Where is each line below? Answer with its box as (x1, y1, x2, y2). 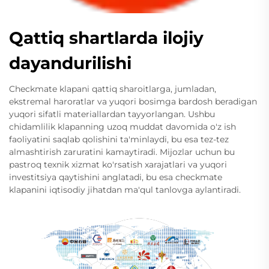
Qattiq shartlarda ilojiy (9, 28, 204, 49)
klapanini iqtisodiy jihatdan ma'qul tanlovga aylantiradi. (9, 184, 241, 196)
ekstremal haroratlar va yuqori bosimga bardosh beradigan (9, 96, 257, 107)
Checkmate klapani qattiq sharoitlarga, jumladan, (9, 83, 216, 95)
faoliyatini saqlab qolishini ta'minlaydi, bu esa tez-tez (9, 134, 229, 145)
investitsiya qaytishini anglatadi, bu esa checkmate (9, 172, 222, 183)
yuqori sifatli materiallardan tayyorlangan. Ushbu (9, 109, 215, 120)
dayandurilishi (9, 53, 131, 74)
